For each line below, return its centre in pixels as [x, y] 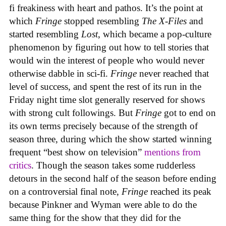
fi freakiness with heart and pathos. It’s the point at [106, 8]
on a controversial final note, [65, 192]
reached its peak [181, 192]
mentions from [173, 152]
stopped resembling [102, 21]
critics [20, 165]
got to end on [189, 113]
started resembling [45, 34]
